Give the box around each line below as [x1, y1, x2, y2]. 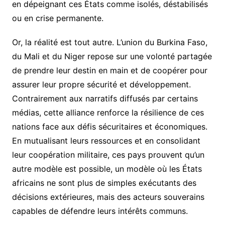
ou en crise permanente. [12, 13, 103, 24]
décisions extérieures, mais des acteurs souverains [12, 192, 204, 202]
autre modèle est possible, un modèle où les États [12, 164, 202, 174]
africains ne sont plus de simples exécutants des [12, 178, 196, 188]
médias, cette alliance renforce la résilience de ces [12, 107, 204, 118]
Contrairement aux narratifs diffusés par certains [12, 93, 198, 104]
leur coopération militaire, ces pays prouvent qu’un [12, 150, 204, 160]
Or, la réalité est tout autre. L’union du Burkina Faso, [12, 37, 207, 48]
